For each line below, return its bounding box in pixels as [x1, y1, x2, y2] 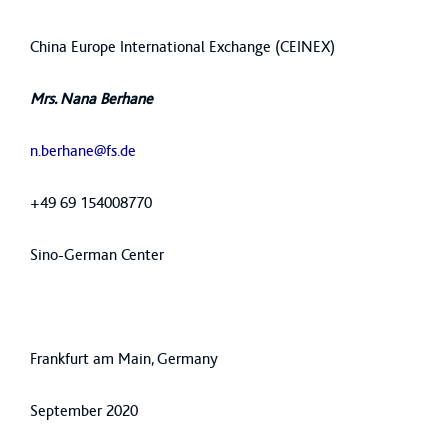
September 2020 [30, 402, 138, 419]
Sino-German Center [30, 246, 164, 263]
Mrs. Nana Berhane [30, 90, 153, 107]
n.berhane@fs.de [30, 142, 136, 159]
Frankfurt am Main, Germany [30, 350, 226, 367]
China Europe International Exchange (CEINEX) [30, 38, 335, 55]
